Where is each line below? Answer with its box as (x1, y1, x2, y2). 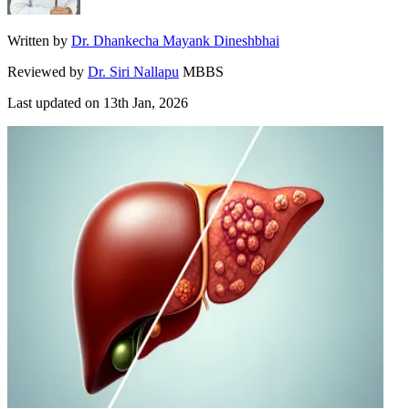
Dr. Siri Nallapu (88, 63, 179, 79)
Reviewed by (7, 63, 84, 79)
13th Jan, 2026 (103, 94, 188, 110)
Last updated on (7, 94, 103, 110)
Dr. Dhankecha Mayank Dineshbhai (71, 32, 279, 48)
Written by (7, 32, 68, 48)
